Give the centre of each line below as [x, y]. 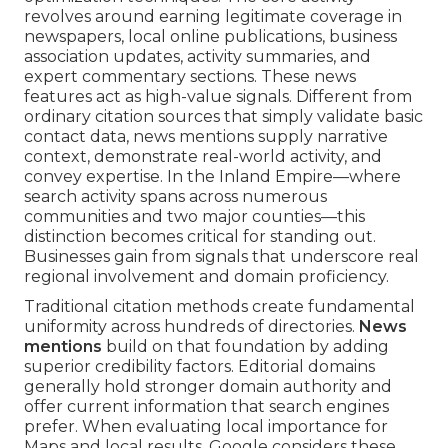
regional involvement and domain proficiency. [206, 277]
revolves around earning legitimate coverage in [213, 17]
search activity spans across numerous [175, 197]
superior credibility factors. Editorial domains [199, 367]
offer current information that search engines [206, 407]
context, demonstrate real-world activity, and [203, 157]
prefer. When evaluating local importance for [206, 427]
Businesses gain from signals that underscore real [221, 257]
